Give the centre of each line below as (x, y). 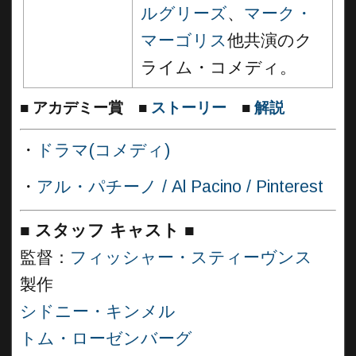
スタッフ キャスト (107, 230)
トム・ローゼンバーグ (106, 339)
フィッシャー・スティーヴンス (191, 257)
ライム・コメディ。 (219, 68)
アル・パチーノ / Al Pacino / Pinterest (180, 186)
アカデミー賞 (78, 108)
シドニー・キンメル (98, 311)
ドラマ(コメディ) (103, 150)
